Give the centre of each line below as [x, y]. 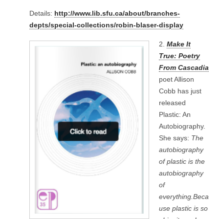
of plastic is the [182, 161]
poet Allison [176, 79]
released [172, 102]
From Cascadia [184, 67]
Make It [179, 44]
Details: [42, 13]
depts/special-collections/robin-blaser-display [106, 25]
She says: [175, 138]
